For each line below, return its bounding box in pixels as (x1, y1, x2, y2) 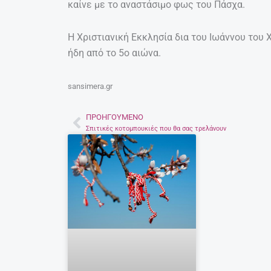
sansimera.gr (68, 82, 113, 91)
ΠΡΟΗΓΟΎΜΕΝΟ (86, 113, 143, 122)
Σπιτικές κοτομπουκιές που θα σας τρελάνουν (86, 125, 226, 133)
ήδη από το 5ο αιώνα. (68, 47, 161, 59)
